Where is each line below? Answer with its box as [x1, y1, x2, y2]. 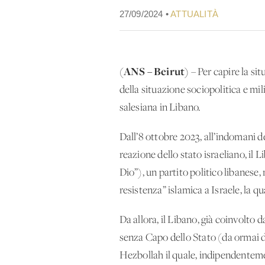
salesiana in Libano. [119, 102, 201, 114]
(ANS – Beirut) [119, 63, 189, 79]
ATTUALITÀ [170, 9, 219, 20]
